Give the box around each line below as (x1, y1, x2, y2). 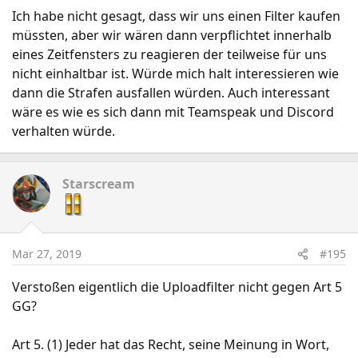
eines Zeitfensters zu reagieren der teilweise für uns (12, 46, 327, 63)
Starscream (62, 175, 135, 193)
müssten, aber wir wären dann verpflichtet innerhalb (12, 26, 332, 44)
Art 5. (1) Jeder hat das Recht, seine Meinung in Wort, (12, 336, 329, 353)
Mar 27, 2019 (12, 246, 82, 261)
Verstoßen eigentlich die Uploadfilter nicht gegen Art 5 (12, 278, 342, 296)
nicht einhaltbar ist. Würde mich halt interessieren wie (12, 65, 339, 82)
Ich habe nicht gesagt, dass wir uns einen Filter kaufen (12, 7, 340, 25)
